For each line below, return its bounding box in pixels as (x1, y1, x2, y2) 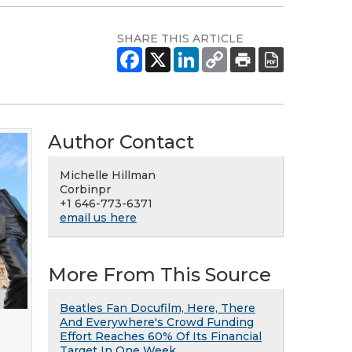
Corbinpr (60, 182, 111, 196)
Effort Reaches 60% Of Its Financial (60, 329, 262, 343)
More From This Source (48, 263, 271, 286)
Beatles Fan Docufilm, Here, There (60, 301, 255, 315)
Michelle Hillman (60, 168, 156, 182)
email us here (60, 211, 137, 225)
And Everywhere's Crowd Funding (60, 315, 254, 329)
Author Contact (48, 130, 194, 153)
